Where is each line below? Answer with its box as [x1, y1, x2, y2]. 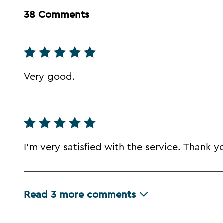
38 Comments [24, 10, 89, 20]
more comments [59, 190, 136, 200]
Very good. [24, 72, 75, 82]
